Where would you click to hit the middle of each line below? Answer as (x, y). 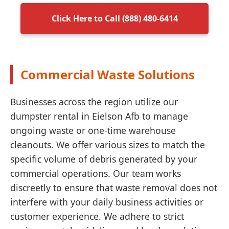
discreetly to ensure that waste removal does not (114, 188)
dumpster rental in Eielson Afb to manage (99, 116)
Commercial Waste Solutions (108, 74)
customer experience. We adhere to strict (97, 216)
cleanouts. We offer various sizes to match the (108, 145)
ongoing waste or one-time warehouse (93, 130)
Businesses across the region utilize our (94, 102)
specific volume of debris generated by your (104, 159)
